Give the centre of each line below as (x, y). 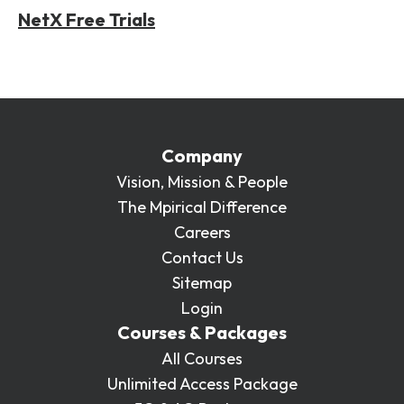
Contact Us (202, 257)
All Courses (202, 358)
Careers (202, 232)
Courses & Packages (202, 332)
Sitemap (202, 282)
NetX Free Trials (87, 19)
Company (202, 155)
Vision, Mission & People (202, 181)
